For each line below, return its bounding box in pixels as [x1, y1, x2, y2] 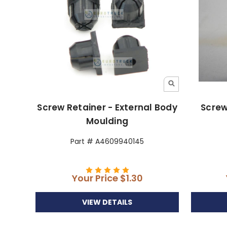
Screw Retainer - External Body [37, 101, 177, 113]
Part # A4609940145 [70, 136, 144, 146]
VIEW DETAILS [82, 197, 133, 207]
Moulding [86, 115, 129, 127]
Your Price [71, 171, 120, 184]
